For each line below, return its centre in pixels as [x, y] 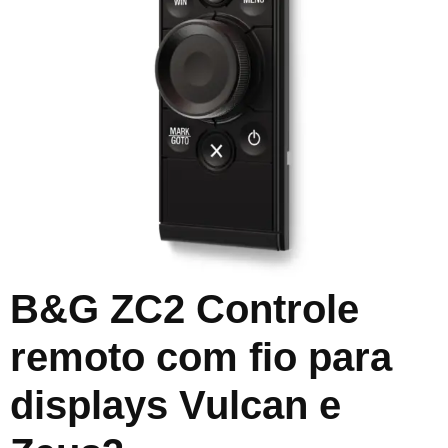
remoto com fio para [201, 357]
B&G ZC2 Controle [184, 309]
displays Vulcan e [175, 405]
